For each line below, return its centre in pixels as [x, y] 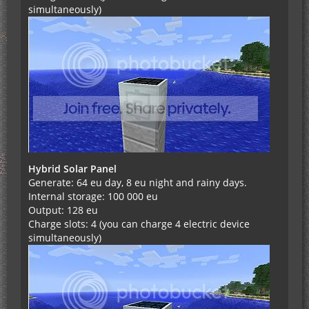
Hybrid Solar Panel [72, 169]
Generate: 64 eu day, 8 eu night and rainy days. [138, 183]
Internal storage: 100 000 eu [93, 197]
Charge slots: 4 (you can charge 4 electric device [139, 224]
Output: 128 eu [63, 210]
